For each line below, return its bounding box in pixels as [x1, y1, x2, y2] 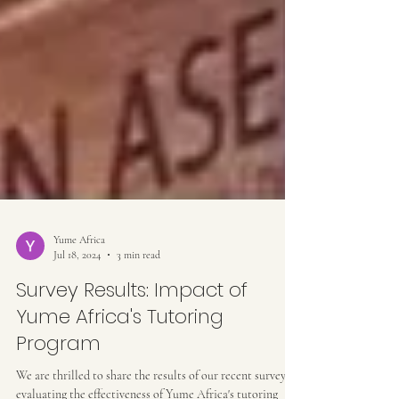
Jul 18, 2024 [53, 319, 101, 332]
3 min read [117, 319, 160, 332]
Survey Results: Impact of [16, 347, 248, 375]
